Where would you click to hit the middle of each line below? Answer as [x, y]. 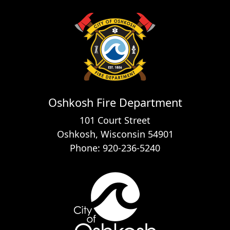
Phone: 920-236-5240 [115, 148]
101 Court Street [115, 120]
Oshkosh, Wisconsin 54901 [115, 134]
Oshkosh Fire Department [115, 102]
